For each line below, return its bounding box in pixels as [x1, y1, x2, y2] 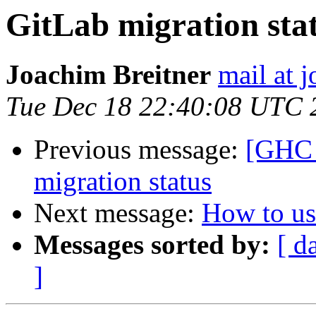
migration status [34, 166, 212, 197]
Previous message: [34, 134, 245, 165]
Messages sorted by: [34, 229, 270, 260]
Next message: [34, 197, 202, 229]
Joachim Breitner [6, 59, 211, 90]
